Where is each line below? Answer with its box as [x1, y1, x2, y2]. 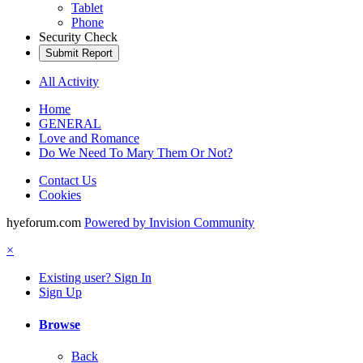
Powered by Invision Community [84, 216, 254, 230]
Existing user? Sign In [39, 271, 152, 285]
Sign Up [39, 285, 82, 300]
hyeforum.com [6, 216, 81, 230]
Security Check [39, 30, 117, 45]
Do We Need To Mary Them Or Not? [39, 146, 233, 160]
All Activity [39, 75, 99, 89]
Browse [39, 317, 80, 331]
